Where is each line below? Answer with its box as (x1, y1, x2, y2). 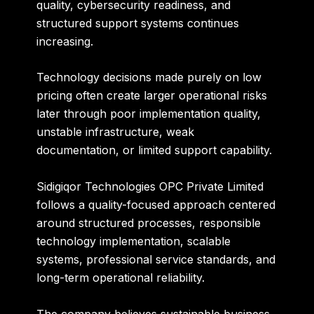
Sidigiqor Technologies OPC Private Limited (36, 179, 264, 194)
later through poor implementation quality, (36, 107, 261, 121)
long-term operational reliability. (36, 271, 205, 285)
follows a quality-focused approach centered (36, 198, 276, 212)
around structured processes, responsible (36, 216, 261, 231)
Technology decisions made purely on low (36, 70, 262, 85)
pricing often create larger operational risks (36, 88, 268, 103)
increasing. (36, 34, 94, 48)
